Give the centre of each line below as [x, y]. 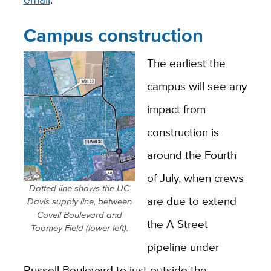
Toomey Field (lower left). [79, 227]
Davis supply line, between [79, 201]
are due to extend [191, 201]
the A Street [177, 224]
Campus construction [113, 36]
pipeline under [183, 247]
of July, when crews [195, 178]
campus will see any [197, 86]
